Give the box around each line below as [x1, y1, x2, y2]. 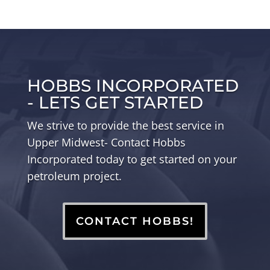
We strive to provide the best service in [27, 118, 224, 133]
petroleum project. [27, 168, 122, 183]
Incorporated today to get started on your [27, 151, 237, 166]
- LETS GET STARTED [27, 92, 203, 113]
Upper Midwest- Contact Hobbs [27, 134, 186, 149]
